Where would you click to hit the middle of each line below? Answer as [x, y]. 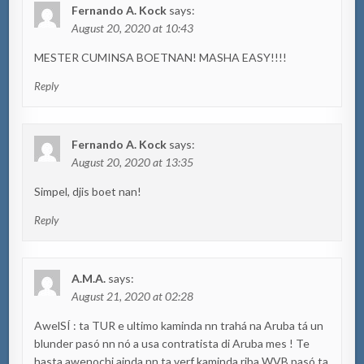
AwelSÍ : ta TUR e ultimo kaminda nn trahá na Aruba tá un [179, 325]
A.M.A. [89, 278]
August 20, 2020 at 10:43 [133, 28]
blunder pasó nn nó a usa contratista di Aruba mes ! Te [172, 343]
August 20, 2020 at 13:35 [133, 162]
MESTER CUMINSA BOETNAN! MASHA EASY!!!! [161, 57]
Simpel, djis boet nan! [88, 191]
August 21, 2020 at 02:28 [133, 296]
